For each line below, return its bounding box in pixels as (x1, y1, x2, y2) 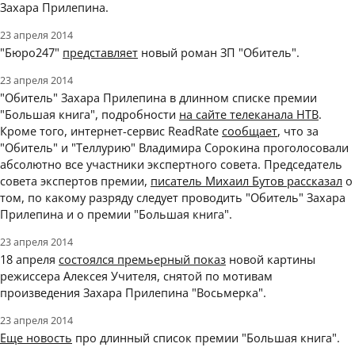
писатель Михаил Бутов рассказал (151, 173, 342, 189)
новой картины (226, 251, 315, 268)
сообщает (222, 123, 277, 139)
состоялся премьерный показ (59, 251, 226, 268)
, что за (277, 123, 319, 139)
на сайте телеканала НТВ (179, 106, 319, 123)
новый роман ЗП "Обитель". (138, 44, 300, 61)
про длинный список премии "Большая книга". (72, 330, 340, 346)
